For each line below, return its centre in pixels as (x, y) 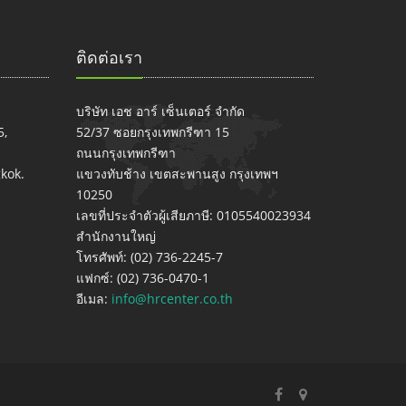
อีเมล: (93, 299)
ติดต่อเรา (109, 57)
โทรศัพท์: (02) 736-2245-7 (149, 257)
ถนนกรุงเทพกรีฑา (126, 153)
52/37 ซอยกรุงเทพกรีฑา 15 (152, 132)
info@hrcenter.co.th (172, 299)
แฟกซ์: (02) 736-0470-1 (142, 278)
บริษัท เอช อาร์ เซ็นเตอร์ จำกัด (160, 111)
